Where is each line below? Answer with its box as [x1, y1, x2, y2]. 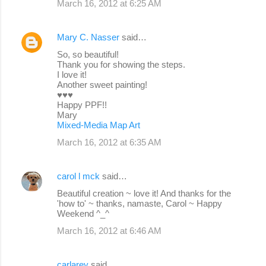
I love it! [57, 69, 87, 80]
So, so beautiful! [57, 49, 119, 60]
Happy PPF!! [57, 100, 107, 110]
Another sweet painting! [57, 80, 147, 90]
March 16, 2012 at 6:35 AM [57, 137, 161, 148]
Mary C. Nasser [57, 32, 119, 43]
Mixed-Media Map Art [57, 120, 140, 131]
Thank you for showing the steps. [57, 59, 185, 70]
